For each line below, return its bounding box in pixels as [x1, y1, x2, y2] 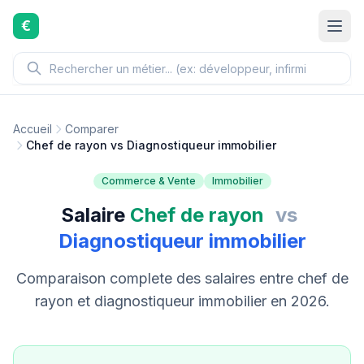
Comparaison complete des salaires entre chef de [15, 270, 349, 287]
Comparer [65, 122, 119, 136]
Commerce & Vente [101, 175, 196, 187]
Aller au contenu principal [12, 7, 173, 24]
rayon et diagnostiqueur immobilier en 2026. [34, 292, 330, 310]
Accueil [13, 122, 52, 136]
